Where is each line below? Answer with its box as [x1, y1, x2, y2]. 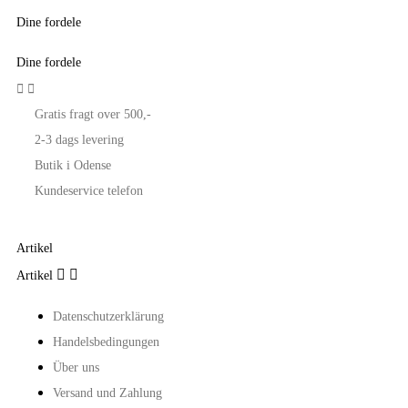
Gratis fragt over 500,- [35, 107, 151, 122]
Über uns [53, 361, 99, 375]
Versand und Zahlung [53, 386, 162, 401]
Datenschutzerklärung [53, 310, 164, 324]
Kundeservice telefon [35, 184, 143, 199]
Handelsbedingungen [53, 335, 159, 350]
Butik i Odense [35, 158, 111, 173]
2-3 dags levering [35, 133, 124, 148]
